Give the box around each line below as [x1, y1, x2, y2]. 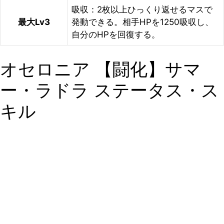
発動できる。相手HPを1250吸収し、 [71, 17, 213, 27]
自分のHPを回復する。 [71, 29, 160, 39]
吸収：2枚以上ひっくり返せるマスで [71, 4, 212, 14]
